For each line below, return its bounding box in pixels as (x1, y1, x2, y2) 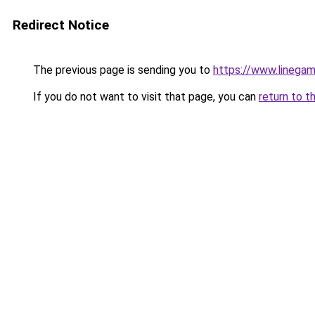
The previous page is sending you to (30, 63, 213, 77)
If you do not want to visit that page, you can (30, 90, 259, 103)
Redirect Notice (13, 17, 109, 33)
